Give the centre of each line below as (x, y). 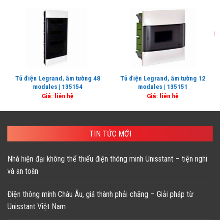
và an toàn (23, 171)
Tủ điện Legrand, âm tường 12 (163, 78)
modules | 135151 (163, 87)
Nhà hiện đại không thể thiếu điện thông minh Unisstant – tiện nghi (107, 159)
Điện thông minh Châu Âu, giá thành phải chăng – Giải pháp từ (100, 194)
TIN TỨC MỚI (110, 134)
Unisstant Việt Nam (37, 206)
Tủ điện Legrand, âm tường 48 (57, 78)
